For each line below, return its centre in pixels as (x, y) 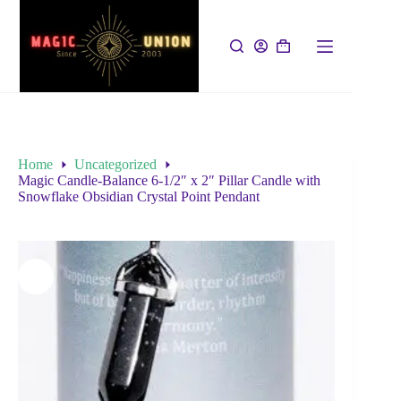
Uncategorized (115, 165)
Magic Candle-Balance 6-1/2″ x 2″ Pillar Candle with (169, 181)
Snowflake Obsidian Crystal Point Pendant (139, 197)
